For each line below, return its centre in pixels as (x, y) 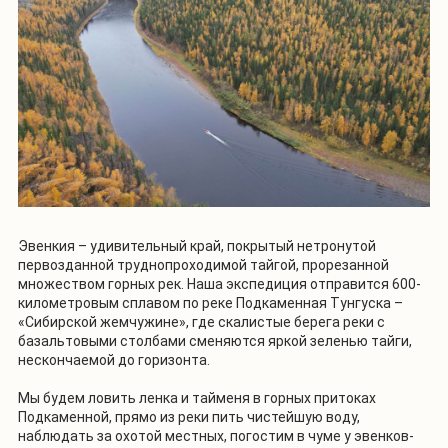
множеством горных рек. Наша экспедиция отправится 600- (219, 283)
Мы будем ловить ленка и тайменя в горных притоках (197, 397)
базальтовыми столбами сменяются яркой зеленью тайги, (215, 340)
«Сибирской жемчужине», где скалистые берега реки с (201, 321)
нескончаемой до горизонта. (114, 359)
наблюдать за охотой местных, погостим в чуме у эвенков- (216, 435)
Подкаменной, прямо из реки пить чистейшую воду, (189, 416)
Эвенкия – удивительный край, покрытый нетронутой (197, 245)
